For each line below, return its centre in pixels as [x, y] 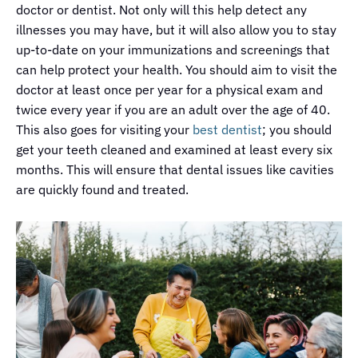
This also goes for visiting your [104, 129]
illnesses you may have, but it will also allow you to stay [176, 29]
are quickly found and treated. [102, 189]
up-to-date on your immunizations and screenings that [173, 49]
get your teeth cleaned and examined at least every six [174, 149]
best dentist [227, 129]
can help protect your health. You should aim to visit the [177, 69]
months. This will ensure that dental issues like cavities [175, 169]
